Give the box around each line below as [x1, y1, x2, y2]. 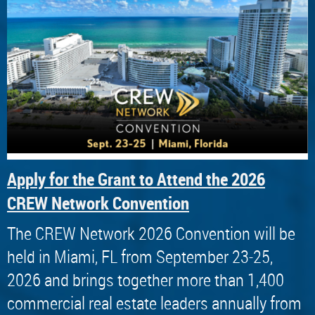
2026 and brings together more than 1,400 [7, 268, 284, 291]
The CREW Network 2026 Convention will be [7, 221, 295, 245]
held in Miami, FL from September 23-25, [7, 245, 273, 268]
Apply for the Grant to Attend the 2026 [7, 167, 265, 191]
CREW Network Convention [7, 191, 189, 214]
